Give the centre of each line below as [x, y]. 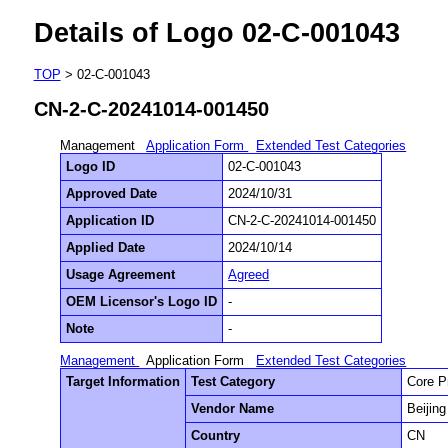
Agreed [249, 274]
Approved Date [112, 193]
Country [216, 435]
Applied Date [106, 247]
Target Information [123, 381]
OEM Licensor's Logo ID [142, 301]
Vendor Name [233, 408]
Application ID [110, 220]
